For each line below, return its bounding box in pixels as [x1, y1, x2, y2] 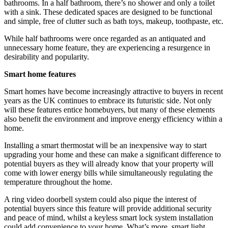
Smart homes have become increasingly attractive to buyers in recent [4, 87, 223, 96]
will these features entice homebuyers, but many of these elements [4, 105, 215, 115]
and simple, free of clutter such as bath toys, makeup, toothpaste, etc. [4, 17, 223, 26]
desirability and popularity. [4, 52, 89, 62]
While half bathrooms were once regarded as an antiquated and [4, 34, 206, 43]
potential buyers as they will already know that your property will [4, 159, 213, 168]
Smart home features [4, 70, 76, 79]
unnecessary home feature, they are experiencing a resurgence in [4, 43, 210, 52]
